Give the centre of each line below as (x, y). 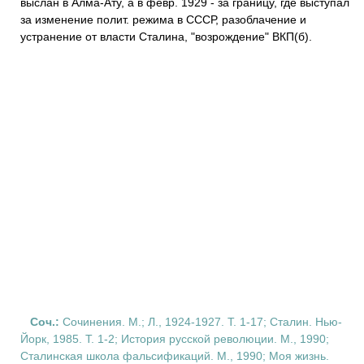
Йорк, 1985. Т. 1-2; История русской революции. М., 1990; (175, 339)
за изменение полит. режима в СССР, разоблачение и (163, 19)
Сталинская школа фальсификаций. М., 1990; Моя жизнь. (175, 356)
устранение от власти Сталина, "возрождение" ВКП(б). (166, 37)
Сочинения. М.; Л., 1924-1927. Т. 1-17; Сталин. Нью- (201, 322)
